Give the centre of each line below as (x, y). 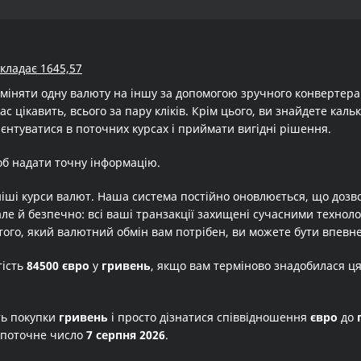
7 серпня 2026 (126, 335)
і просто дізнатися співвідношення (209, 317)
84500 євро (58, 266)
